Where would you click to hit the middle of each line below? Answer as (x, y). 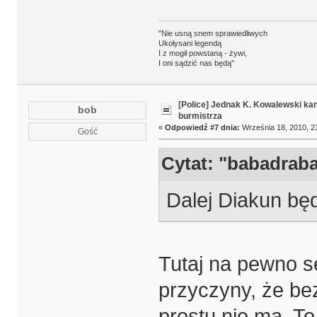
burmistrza (200, 116)
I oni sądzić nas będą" (196, 63)
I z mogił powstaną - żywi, (202, 53)
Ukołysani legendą (190, 44)
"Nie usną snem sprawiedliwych (213, 34)
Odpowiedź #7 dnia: (202, 128)
